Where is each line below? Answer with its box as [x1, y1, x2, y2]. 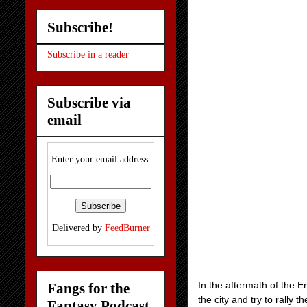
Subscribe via [47, 94, 131, 111]
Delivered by [51, 223, 105, 234]
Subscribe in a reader [47, 49, 129, 60]
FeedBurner [104, 223, 150, 234]
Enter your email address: [51, 154, 151, 165]
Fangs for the [47, 280, 130, 297]
